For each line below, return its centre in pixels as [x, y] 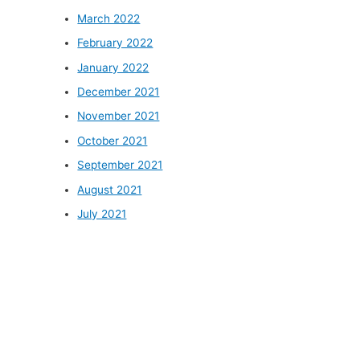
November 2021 [119, 116]
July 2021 [102, 214]
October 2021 [112, 140]
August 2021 [110, 189]
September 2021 [120, 165]
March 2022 [109, 18]
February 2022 [115, 43]
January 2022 [113, 67]
